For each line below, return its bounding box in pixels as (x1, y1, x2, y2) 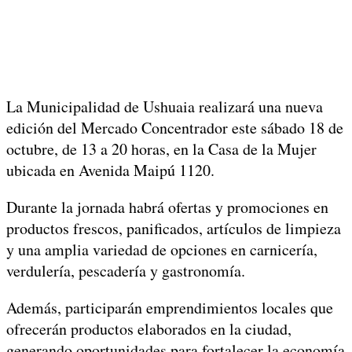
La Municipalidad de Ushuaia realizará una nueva (6, 95, 323, 117)
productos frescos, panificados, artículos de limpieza (6, 217, 341, 239)
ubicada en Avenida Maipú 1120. (6, 159, 214, 181)
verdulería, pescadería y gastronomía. (6, 259, 245, 281)
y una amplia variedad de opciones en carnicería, (6, 238, 317, 260)
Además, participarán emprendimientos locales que (6, 296, 333, 318)
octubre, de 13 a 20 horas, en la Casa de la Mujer (6, 137, 317, 159)
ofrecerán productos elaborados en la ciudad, (6, 317, 291, 339)
